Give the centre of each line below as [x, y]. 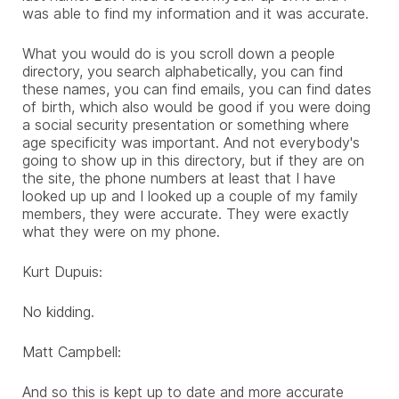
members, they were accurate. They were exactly [186, 213]
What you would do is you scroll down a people [179, 53]
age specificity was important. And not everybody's [191, 142]
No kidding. [58, 311]
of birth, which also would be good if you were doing [196, 106]
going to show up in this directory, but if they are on [193, 160]
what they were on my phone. [121, 231]
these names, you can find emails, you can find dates [197, 89]
